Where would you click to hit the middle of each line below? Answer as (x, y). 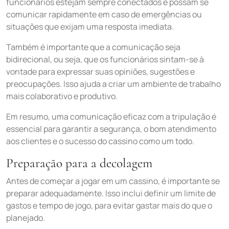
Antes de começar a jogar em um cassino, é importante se (113, 181)
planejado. (26, 218)
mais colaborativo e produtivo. (62, 96)
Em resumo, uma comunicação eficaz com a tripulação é (111, 117)
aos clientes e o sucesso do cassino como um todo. (100, 141)
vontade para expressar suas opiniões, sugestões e (100, 72)
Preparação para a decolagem (79, 163)
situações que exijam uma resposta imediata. (90, 27)
